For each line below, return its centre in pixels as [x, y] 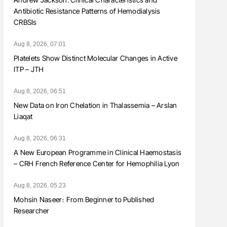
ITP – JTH [29, 69]
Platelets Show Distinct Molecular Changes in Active [96, 58]
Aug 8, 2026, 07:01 [40, 44]
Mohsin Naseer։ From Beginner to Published [84, 200]
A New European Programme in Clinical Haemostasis [98, 153]
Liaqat [23, 117]
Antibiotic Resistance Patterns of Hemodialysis [87, 11]
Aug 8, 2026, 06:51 [40, 91]
